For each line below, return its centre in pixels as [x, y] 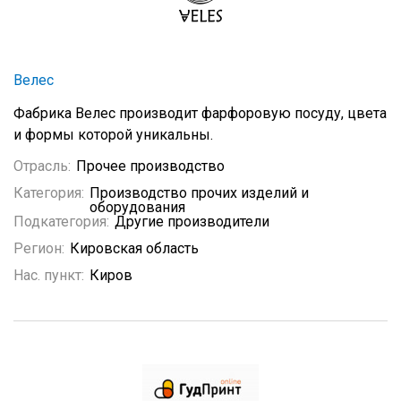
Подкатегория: [61, 222]
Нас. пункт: [49, 275]
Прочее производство [150, 166]
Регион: [39, 248]
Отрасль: [42, 166]
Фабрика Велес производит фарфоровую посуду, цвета [200, 113]
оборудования [137, 207]
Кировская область [134, 248]
